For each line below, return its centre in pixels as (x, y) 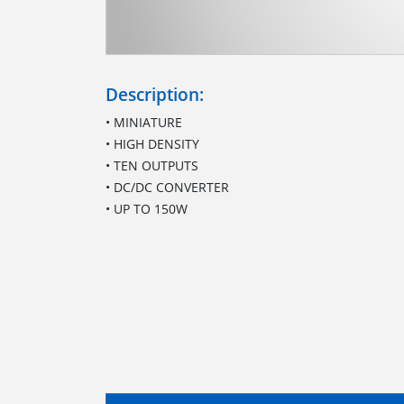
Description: (155, 94)
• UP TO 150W (147, 208)
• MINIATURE (144, 122)
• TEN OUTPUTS (152, 165)
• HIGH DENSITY (152, 143)
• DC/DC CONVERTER (167, 187)
